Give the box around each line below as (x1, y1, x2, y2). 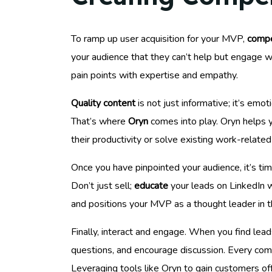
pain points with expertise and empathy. (71, 68, 238, 82)
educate (134, 178, 168, 192)
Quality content (71, 96, 135, 110)
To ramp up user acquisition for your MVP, (71, 32, 247, 46)
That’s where (71, 114, 128, 128)
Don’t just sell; (71, 178, 134, 192)
